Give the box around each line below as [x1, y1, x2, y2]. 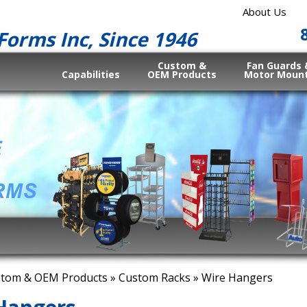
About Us [242, 5, 286, 19]
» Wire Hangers [190, 270, 273, 285]
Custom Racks [118, 270, 191, 285]
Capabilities [62, 68, 120, 81]
